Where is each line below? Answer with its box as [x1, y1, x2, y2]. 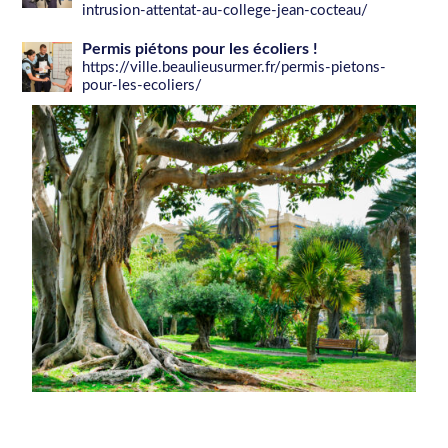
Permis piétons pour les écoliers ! [82, 40, 319, 57]
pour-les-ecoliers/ [82, 77, 203, 93]
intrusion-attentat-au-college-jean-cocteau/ [82, 2, 369, 18]
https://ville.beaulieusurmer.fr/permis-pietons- [82, 59, 387, 75]
